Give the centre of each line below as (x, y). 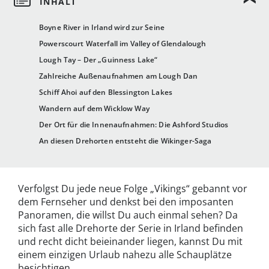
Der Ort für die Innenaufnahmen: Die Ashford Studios (134, 125)
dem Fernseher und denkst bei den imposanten (126, 202)
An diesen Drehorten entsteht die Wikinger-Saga (125, 141)
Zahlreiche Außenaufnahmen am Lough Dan (119, 76)
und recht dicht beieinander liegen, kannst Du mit (130, 242)
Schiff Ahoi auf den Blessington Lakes (106, 92)
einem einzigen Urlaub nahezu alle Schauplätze (125, 255)
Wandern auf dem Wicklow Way (94, 109)
